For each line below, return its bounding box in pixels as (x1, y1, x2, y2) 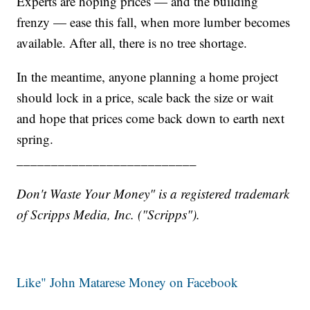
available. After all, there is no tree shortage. (17, 33, 248, 51)
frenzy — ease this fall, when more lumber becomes (17, 12, 291, 30)
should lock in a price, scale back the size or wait (17, 88, 274, 106)
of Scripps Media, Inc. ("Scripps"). (17, 205, 201, 223)
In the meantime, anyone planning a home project (17, 67, 279, 85)
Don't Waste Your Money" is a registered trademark (17, 184, 290, 202)
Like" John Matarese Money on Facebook (17, 273, 239, 291)
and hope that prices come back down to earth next (17, 109, 285, 127)
